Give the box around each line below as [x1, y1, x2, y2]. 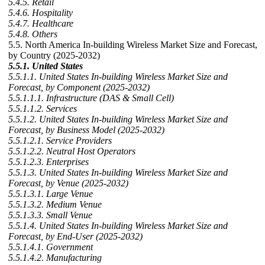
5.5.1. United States [8, 61, 83, 72]
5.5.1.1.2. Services [8, 104, 77, 114]
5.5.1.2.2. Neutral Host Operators [8, 146, 135, 157]
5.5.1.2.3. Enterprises [8, 157, 89, 167]
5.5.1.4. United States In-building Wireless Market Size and [8, 221, 228, 231]
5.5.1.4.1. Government [8, 242, 93, 253]
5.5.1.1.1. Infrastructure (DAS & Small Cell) [8, 93, 174, 104]
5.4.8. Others [8, 29, 57, 40]
